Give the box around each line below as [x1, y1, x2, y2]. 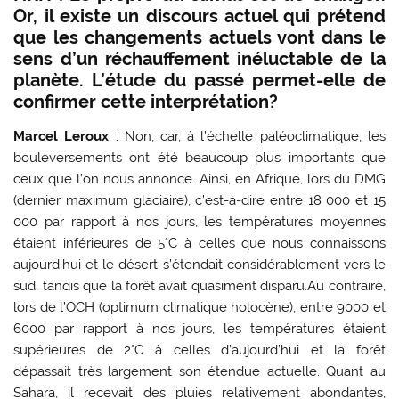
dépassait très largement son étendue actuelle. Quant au [13, 362, 386, 379]
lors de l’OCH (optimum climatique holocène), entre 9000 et [13, 298, 386, 315]
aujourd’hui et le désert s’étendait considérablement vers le [13, 256, 386, 273]
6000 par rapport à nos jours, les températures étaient [13, 320, 386, 337]
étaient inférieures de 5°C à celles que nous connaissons [13, 234, 386, 251]
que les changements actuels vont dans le [13, 26, 386, 48]
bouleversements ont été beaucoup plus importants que [13, 149, 386, 166]
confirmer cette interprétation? [13, 90, 279, 112]
